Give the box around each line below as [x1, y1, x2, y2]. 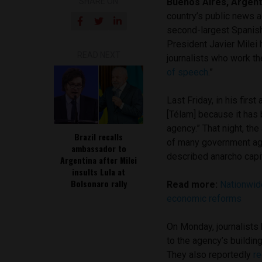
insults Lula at [72, 165, 126, 178]
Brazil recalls [74, 130, 123, 143]
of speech [167, 66, 209, 78]
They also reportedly [167, 249, 254, 260]
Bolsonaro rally [70, 177, 127, 189]
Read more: [167, 178, 218, 190]
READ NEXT [77, 50, 120, 60]
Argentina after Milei [60, 153, 137, 166]
